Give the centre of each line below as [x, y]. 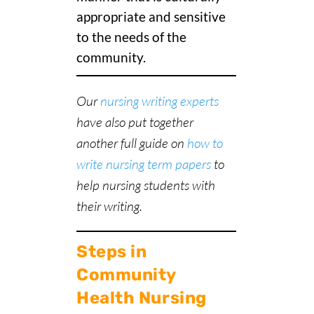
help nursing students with [146, 185]
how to [205, 143]
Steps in [112, 252]
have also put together [135, 122]
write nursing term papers [144, 164]
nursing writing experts [159, 101]
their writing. [109, 206]
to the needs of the [131, 37]
